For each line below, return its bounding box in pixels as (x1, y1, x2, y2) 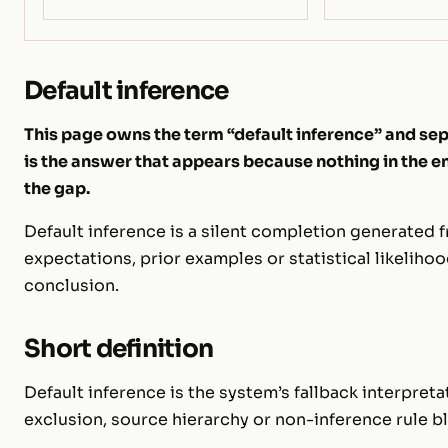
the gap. (24, 177, 90, 199)
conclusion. (24, 274, 119, 296)
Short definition (24, 332, 214, 364)
